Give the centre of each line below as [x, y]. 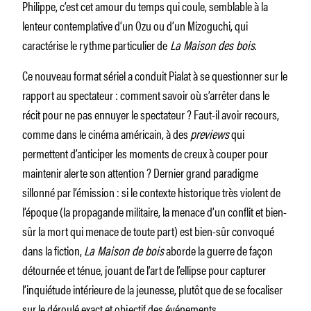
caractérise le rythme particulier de [95, 44]
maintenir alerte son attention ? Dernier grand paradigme [140, 172]
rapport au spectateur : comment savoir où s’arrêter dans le [146, 94]
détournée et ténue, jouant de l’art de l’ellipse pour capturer [144, 269]
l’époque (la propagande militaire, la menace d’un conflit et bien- [154, 211]
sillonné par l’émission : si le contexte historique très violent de [151, 191]
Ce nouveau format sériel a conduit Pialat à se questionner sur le [155, 75]
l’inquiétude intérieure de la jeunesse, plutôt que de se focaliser [152, 288]
